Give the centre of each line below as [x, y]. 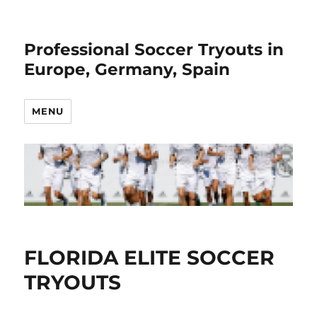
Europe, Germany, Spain [127, 69]
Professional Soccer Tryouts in [154, 50]
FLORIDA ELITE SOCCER [150, 258]
